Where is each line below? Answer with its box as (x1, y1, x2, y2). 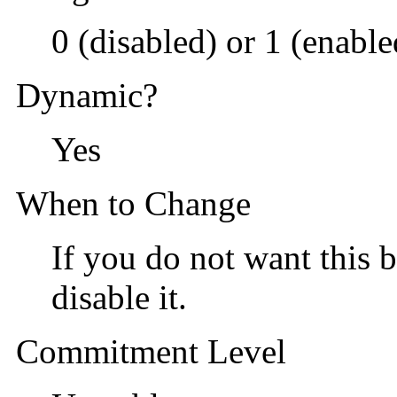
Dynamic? (16, 75, 158, 114)
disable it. (51, 277, 187, 316)
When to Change (16, 183, 251, 222)
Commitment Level (16, 331, 286, 370)
